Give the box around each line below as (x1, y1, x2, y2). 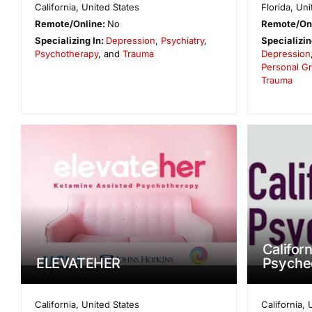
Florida (261, 1, 290, 13)
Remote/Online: (35, 18, 108, 30)
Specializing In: (35, 35, 107, 47)
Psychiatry (161, 35, 205, 47)
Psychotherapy (35, 48, 98, 60)
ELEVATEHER (36, 254, 120, 272)
